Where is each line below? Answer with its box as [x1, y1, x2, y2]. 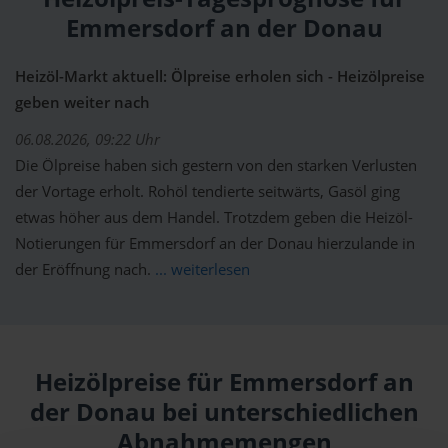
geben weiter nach [15, 92, 150, 114]
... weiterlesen [155, 259, 250, 281]
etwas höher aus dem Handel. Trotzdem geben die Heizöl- [15, 207, 413, 229]
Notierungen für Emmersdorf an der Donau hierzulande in [15, 233, 415, 255]
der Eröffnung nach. [15, 259, 155, 281]
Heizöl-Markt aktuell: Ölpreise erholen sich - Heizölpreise [15, 66, 425, 88]
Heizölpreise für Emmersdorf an [34, 366, 414, 399]
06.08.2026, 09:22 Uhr [15, 129, 160, 151]
